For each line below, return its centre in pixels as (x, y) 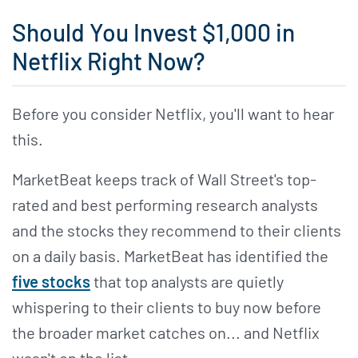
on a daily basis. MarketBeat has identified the (170, 256)
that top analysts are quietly (187, 282)
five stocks (51, 282)
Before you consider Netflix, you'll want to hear (173, 114)
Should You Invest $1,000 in (153, 32)
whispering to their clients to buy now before (167, 307)
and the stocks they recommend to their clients (177, 231)
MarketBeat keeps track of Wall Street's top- (164, 179)
